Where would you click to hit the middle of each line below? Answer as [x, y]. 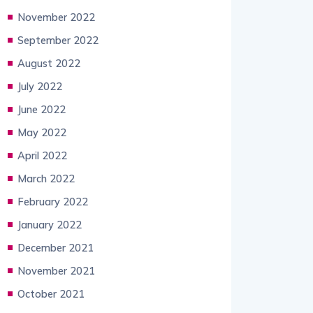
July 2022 [40, 86]
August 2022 [49, 63]
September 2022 [58, 40]
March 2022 [46, 179]
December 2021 [56, 248]
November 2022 [56, 17]
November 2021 [56, 271]
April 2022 [42, 155]
